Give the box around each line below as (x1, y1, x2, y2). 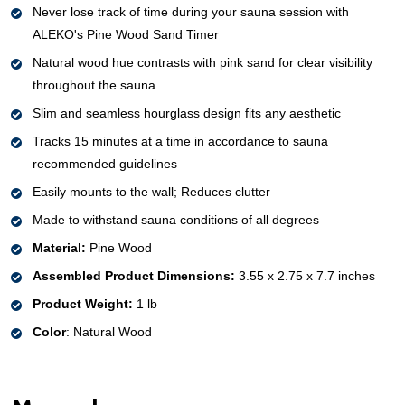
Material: (33, 240, 89, 255)
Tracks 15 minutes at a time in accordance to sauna (33, 133, 328, 148)
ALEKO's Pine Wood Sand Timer (33, 26, 219, 42)
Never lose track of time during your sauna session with (33, 4, 349, 19)
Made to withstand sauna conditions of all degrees (33, 212, 319, 227)
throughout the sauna (33, 77, 155, 92)
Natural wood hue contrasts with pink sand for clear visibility (33, 54, 372, 70)
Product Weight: (33, 296, 137, 311)
